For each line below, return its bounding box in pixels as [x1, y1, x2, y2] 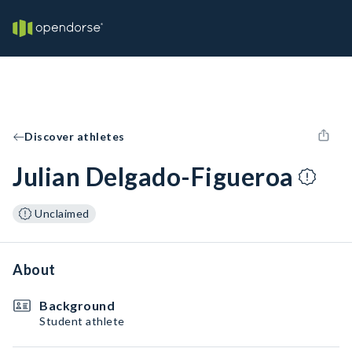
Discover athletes [24, 130, 125, 143]
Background [39, 298, 115, 313]
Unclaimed [35, 207, 90, 220]
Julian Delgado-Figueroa [13, 161, 294, 192]
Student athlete [39, 314, 125, 328]
